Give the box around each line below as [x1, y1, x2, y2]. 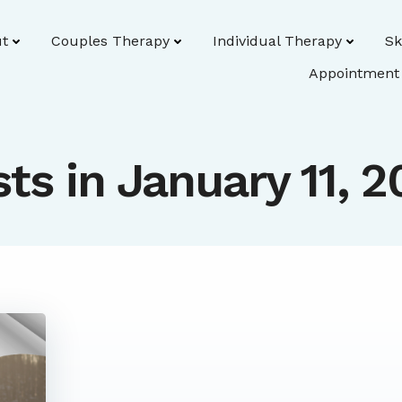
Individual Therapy [213, 32, 342, 49]
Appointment [309, 65, 399, 82]
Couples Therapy [51, 32, 170, 49]
